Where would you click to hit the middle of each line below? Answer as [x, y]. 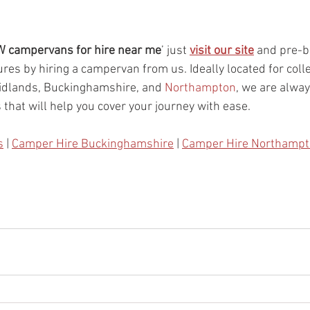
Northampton [200, 88]
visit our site [222, 51]
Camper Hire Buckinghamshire [93, 144]
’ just [175, 51]
